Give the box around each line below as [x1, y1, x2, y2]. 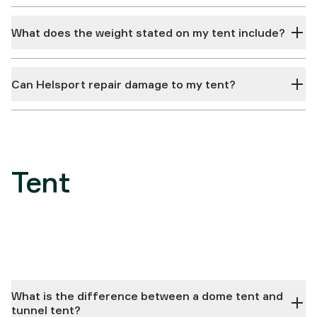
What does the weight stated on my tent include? [11, 25, 285, 40]
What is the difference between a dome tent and [11, 289, 283, 303]
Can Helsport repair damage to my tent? [11, 77, 236, 91]
